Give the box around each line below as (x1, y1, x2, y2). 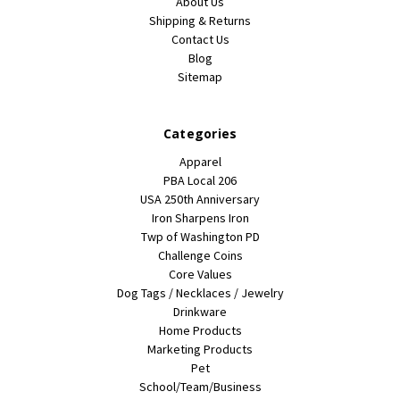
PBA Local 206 (163, 171, 237, 188)
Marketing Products (147, 340, 253, 357)
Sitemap (178, 68, 222, 85)
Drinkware (173, 303, 227, 320)
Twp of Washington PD (140, 228, 260, 245)
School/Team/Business (138, 378, 262, 395)
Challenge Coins (157, 246, 243, 263)
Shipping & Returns (149, 12, 251, 29)
